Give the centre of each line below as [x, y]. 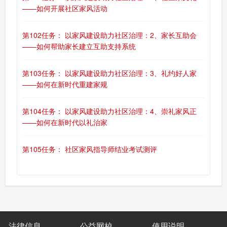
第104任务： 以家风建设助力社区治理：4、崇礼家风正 [109, 111]
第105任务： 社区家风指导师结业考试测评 [90, 149]
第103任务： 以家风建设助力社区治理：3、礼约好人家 [109, 73]
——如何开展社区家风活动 [65, 8]
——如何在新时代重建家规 [65, 84]
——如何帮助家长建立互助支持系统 [79, 46]
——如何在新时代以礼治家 [65, 122]
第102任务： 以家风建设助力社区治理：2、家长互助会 [109, 35]
